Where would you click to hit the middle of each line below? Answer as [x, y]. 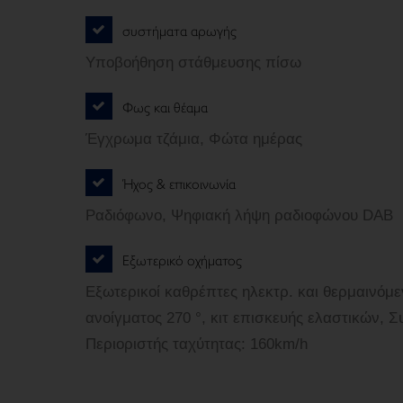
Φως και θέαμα [165, 106]
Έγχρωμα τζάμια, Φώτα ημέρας [193, 139]
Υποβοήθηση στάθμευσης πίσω [193, 63]
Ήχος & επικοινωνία [181, 183]
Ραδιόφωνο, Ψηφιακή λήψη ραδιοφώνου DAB [239, 215]
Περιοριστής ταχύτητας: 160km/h [196, 344]
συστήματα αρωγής [179, 30]
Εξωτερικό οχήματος [182, 259]
